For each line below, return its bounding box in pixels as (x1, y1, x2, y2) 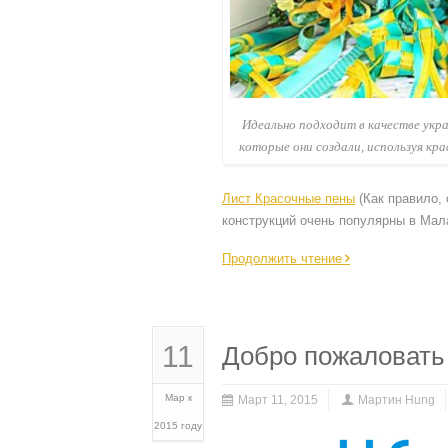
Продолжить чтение (222, 251, 342, 267)
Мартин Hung (358, 393, 435, 408)
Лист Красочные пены (222, 191, 355, 207)
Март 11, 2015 (238, 393, 318, 408)
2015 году (154, 420, 202, 432)
